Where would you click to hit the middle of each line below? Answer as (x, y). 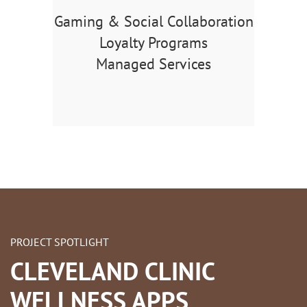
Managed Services (153, 64)
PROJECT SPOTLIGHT (60, 242)
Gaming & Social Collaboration (153, 22)
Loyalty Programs (153, 43)
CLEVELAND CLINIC (112, 271)
